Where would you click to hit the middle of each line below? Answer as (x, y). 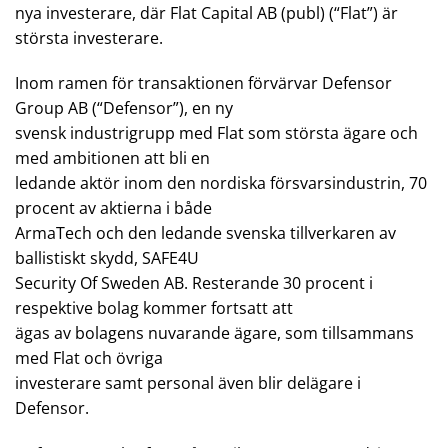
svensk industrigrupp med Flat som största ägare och (216, 133)
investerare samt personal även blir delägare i (188, 383)
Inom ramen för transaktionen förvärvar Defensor (203, 83)
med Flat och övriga (89, 358)
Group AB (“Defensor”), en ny (124, 108)
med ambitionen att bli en (112, 158)
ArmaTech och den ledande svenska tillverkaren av (205, 233)
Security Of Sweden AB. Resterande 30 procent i (194, 283)
